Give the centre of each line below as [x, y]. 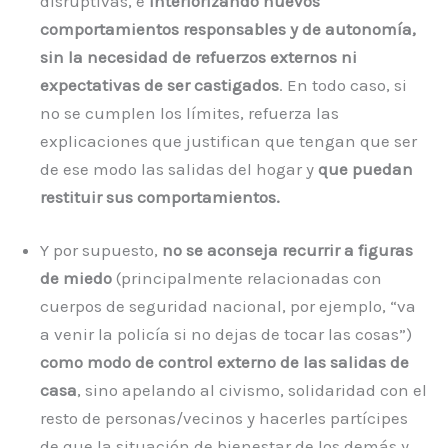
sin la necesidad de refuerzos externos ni [198, 56]
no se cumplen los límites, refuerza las [189, 112]
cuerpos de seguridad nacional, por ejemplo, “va [228, 306]
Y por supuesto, [101, 250]
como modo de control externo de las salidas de [224, 362]
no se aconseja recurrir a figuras [287, 250]
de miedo [76, 278]
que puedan [365, 168]
